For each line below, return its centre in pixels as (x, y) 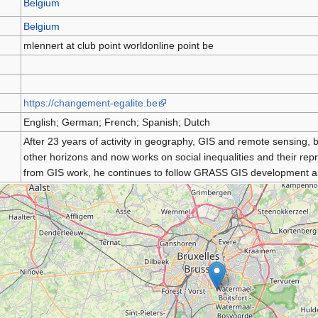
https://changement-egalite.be (90, 103)
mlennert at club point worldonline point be (118, 45)
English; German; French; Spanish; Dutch (116, 122)
